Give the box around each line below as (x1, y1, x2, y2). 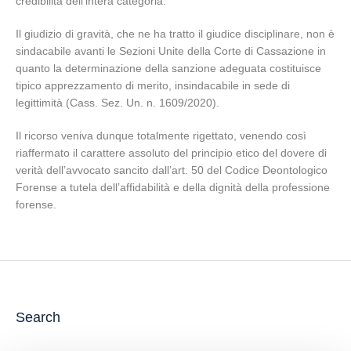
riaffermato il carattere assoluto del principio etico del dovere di (16, 147, 327, 159)
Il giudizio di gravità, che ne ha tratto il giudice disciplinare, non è (16, 27, 335, 40)
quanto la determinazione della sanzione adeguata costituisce (16, 62, 321, 74)
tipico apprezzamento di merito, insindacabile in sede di (16, 79, 290, 92)
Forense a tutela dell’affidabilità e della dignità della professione (16, 181, 330, 194)
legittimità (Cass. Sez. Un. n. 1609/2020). (16, 96, 219, 109)
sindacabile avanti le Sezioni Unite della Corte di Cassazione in (16, 45, 326, 57)
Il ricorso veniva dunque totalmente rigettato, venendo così (16, 129, 306, 142)
